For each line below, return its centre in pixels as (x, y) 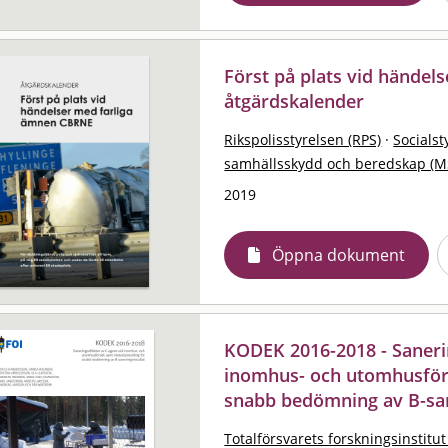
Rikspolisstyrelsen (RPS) (303, 139)
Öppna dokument (339, 254)
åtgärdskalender (294, 100)
